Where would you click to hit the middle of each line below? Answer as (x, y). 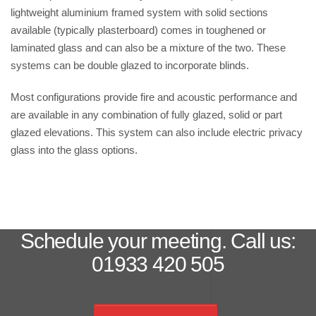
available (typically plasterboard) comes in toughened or (138, 30)
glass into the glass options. (74, 150)
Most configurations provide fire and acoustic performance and (154, 97)
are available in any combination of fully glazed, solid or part (146, 115)
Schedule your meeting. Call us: (158, 241)
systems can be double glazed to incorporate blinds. (130, 65)
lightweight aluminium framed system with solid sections (139, 12)
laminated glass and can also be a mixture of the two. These (148, 48)
